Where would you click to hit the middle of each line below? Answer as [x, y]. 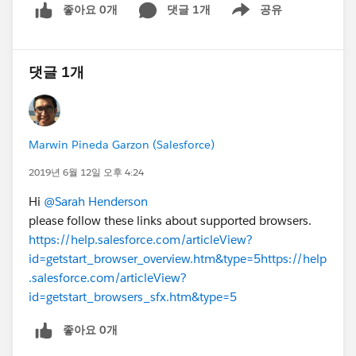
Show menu [251, 18]
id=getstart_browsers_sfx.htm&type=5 [133, 296]
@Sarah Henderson [96, 201]
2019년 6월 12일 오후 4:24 [86, 172]
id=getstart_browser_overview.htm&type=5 [145, 258]
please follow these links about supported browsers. [170, 220]
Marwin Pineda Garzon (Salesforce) [122, 144]
